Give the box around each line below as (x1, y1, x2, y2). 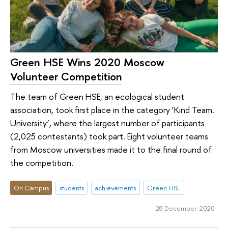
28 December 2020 (155, 203, 215, 213)
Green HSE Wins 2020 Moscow (10, 54, 164, 70)
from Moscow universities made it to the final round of (10, 144, 212, 156)
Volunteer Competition (10, 68, 122, 84)
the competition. (10, 157, 73, 169)
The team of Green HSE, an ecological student (10, 91, 184, 103)
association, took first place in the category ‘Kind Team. (10, 104, 214, 116)
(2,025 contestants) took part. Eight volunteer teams (10, 130, 208, 142)
